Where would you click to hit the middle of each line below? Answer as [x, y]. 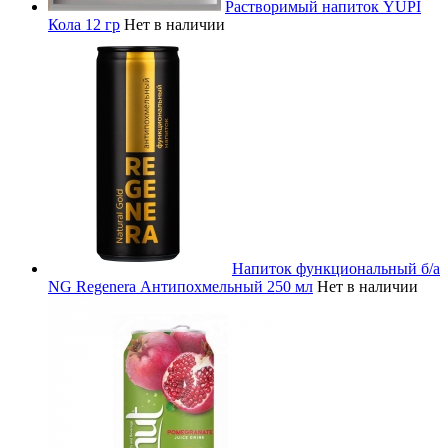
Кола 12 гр [84, 24]
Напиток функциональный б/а [336, 268]
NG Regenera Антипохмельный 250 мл [180, 286]
